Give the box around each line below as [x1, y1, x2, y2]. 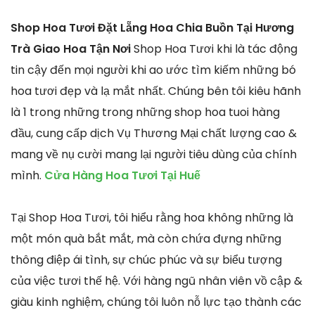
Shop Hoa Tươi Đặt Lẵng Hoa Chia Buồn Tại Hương [11, 19, 294, 36]
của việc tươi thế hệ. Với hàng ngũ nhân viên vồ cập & [11, 272, 302, 289]
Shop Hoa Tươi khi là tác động [131, 40, 297, 57]
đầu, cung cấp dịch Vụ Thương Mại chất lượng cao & [11, 124, 297, 141]
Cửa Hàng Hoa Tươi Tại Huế [44, 167, 200, 184]
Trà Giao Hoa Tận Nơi [11, 40, 131, 57]
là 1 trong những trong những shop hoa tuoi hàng [11, 103, 280, 120]
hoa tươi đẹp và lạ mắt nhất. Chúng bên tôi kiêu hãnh [11, 82, 301, 99]
